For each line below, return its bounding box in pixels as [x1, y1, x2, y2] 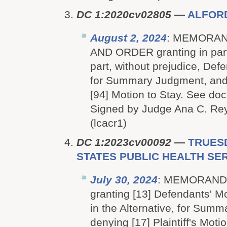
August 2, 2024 [90, 32, 167, 44]
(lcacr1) [90, 117, 127, 129]
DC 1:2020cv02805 [77, 9, 171, 20]
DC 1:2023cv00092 [77, 136, 171, 148]
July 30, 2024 [90, 174, 158, 185]
